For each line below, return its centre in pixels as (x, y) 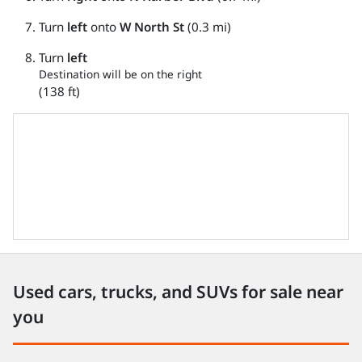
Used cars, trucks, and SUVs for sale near (178, 292)
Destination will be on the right (120, 74)
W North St (152, 27)
